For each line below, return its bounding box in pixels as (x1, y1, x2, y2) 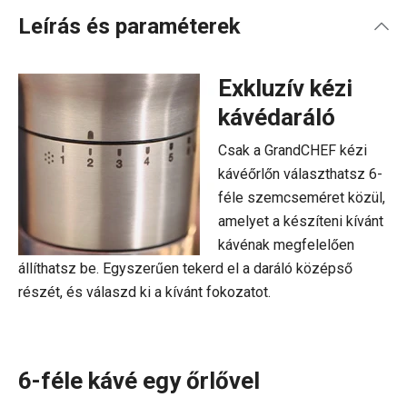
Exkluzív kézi (218, 74, 352, 102)
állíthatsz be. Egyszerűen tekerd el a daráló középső (18, 260, 352, 277)
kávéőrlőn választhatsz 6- (218, 165, 382, 183)
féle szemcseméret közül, (218, 189, 385, 206)
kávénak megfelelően (218, 236, 354, 253)
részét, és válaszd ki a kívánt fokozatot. (18, 283, 271, 301)
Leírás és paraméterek (18, 14, 241, 39)
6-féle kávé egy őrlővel (18, 367, 260, 394)
